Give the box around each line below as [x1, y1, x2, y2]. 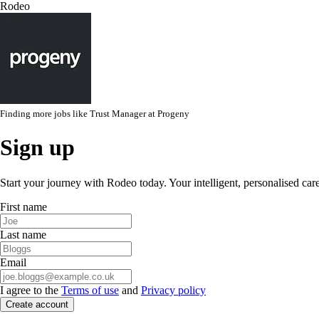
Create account [6, 298, 68, 310]
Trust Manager [90, 108, 146, 119]
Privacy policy [141, 283, 206, 296]
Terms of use [61, 283, 119, 296]
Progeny [157, 108, 189, 119]
